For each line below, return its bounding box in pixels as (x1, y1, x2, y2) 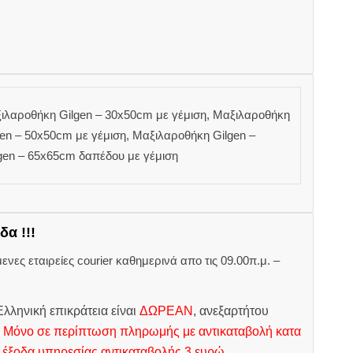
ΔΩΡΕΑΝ (139, 304, 193, 318)
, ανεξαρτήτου (192, 304, 269, 318)
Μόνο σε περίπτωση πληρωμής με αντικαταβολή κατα (2, 325, 301, 339)
